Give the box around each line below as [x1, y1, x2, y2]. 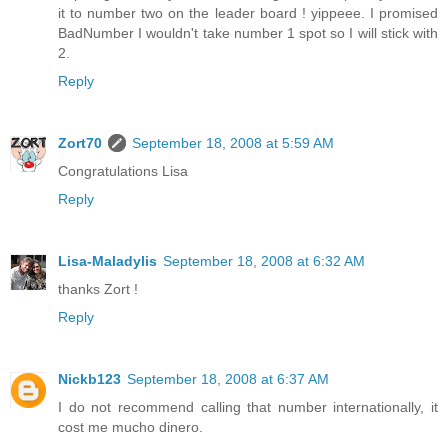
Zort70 [58, 135, 102, 152]
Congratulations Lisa [58, 163, 188, 180]
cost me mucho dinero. [58, 419, 203, 436]
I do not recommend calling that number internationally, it [58, 399, 438, 416]
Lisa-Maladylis [58, 253, 157, 270]
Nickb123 [58, 371, 121, 388]
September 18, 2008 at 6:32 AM [163, 253, 365, 270]
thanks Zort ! [58, 281, 138, 298]
